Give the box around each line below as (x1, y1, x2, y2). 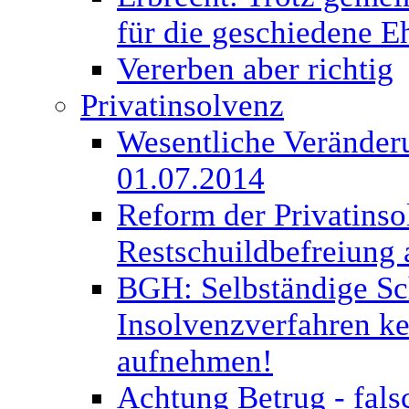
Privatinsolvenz (80, 88, 284, 123)
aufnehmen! (117, 343, 273, 379)
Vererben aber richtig (117, 51, 393, 87)
